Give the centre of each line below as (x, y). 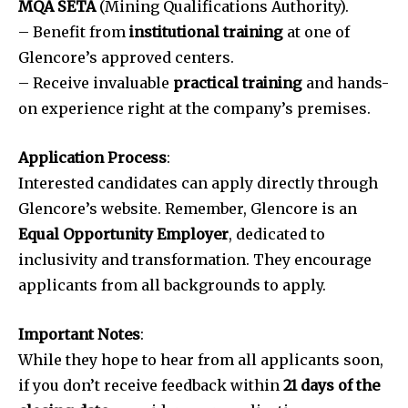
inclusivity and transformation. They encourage (195, 259)
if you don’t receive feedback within (151, 385)
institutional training (206, 31)
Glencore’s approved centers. (126, 57)
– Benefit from (74, 31)
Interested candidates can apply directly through (198, 183)
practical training (238, 82)
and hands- (346, 82)
